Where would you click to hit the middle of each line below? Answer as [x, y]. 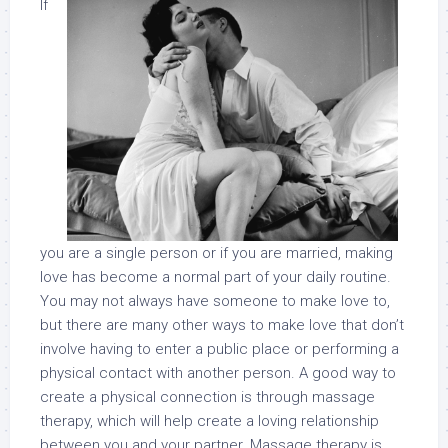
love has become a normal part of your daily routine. [215, 277]
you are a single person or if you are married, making [216, 253]
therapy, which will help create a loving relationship [209, 421]
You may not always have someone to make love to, [215, 301]
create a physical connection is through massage [207, 397]
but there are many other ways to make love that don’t [222, 325]
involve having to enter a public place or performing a [219, 349]
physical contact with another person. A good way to [218, 373]
